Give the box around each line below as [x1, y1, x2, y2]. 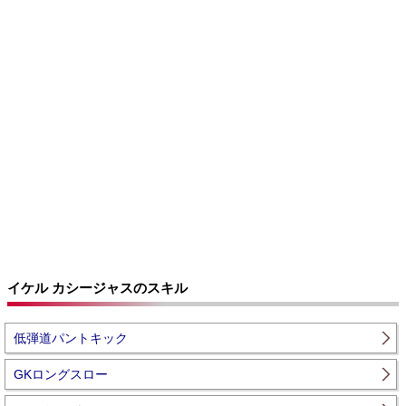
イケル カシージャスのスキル [7, 280, 188, 295]
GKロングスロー [13, 367, 108, 382]
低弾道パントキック [13, 331, 128, 345]
